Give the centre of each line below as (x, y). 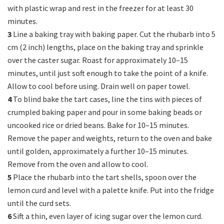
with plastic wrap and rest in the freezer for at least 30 (100, 8)
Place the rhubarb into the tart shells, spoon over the (104, 177)
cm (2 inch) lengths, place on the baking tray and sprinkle (105, 47)
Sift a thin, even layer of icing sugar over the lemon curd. (107, 216)
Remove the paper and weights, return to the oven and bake (110, 138)
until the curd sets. (39, 203)
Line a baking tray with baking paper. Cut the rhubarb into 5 (113, 34)
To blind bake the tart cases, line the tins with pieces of (107, 99)
